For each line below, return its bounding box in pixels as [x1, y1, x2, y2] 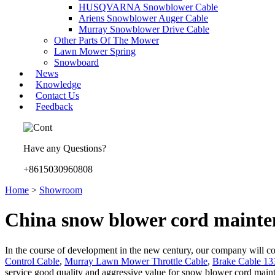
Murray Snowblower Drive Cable [79, 24, 209, 34]
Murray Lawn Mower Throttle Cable [64, 255, 207, 266]
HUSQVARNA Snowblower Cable [79, 2, 218, 12]
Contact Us [36, 90, 79, 101]
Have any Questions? [23, 143, 106, 153]
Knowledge [36, 79, 81, 90]
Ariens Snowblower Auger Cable [79, 13, 208, 23]
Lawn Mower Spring [54, 46, 136, 56]
